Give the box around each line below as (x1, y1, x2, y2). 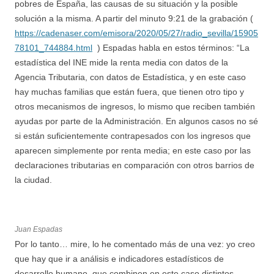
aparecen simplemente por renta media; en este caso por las (15, 145, 251, 155)
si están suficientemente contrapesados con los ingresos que (15, 130, 251, 141)
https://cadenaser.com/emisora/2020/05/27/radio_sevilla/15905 (15, 28, 258, 38)
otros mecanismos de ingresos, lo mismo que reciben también (15, 101, 255, 111)
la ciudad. (15, 174, 54, 185)
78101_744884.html (15, 42, 92, 53)
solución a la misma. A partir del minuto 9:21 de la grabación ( (15, 13, 253, 23)
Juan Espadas (15, 224, 62, 234)
